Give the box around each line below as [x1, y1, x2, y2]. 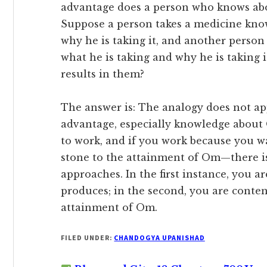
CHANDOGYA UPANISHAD [114, 233, 205, 242]
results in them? [61, 68, 144, 80]
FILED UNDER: [61, 233, 114, 242]
